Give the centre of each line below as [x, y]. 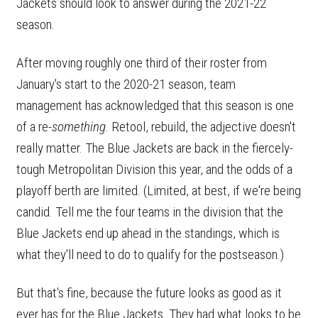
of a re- [34, 126]
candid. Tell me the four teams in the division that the [150, 212]
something [79, 126]
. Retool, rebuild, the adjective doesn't [201, 126]
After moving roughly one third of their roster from [142, 62]
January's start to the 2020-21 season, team [126, 84]
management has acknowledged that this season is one [155, 105]
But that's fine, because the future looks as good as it [149, 292]
